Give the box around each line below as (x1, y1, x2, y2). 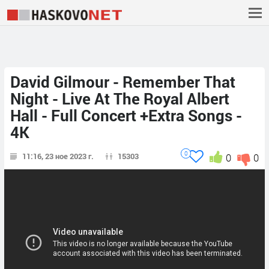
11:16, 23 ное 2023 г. (22, 151, 94, 162)
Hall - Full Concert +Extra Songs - (10, 105, 242, 126)
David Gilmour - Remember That (10, 71, 235, 92)
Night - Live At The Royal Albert (10, 88, 229, 109)
